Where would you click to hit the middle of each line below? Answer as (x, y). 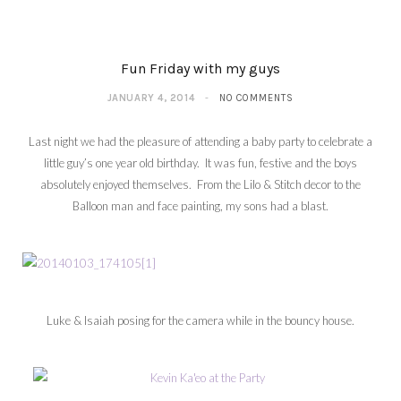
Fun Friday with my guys (200, 69)
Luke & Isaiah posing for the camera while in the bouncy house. (200, 321)
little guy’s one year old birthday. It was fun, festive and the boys (200, 163)
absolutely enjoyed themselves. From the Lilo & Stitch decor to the (200, 185)
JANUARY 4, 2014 (151, 98)
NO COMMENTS (257, 98)
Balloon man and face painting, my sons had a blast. (200, 206)
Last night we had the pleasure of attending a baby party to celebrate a (200, 142)
